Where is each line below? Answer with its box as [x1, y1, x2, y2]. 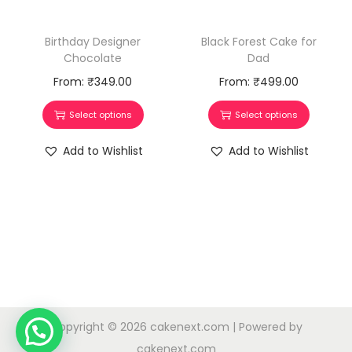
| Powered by [229, 319, 302, 335]
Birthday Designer [45, 34, 141, 49]
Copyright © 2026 [49, 319, 150, 335]
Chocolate [64, 50, 123, 66]
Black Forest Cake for [200, 34, 317, 49]
